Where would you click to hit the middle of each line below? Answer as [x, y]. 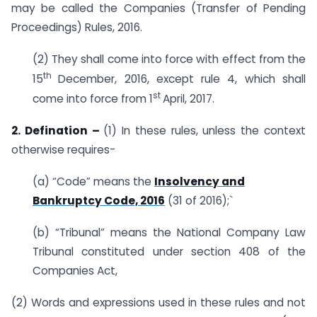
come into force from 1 [93, 99]
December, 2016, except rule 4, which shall [182, 79]
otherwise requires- [63, 150]
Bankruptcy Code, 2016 [99, 201]
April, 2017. [189, 99]
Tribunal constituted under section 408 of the [169, 251]
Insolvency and [200, 181]
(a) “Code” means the [93, 181]
